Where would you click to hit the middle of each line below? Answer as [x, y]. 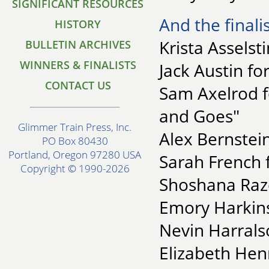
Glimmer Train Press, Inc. [75, 127]
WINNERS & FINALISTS [78, 65]
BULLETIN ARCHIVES [78, 44]
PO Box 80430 [75, 141]
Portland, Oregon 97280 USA [75, 155]
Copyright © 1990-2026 [75, 169]
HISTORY [78, 24]
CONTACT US [78, 85]
